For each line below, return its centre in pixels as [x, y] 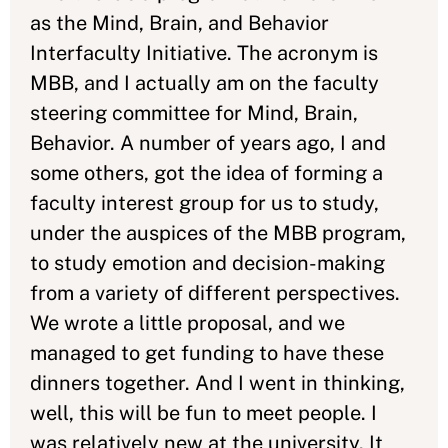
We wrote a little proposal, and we [187, 323]
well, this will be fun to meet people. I [203, 413]
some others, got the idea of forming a [206, 173]
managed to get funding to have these [207, 353]
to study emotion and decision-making [207, 263]
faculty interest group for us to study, [204, 203]
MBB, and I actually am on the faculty [204, 83]
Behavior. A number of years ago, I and [208, 143]
